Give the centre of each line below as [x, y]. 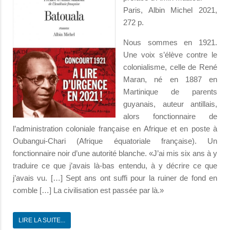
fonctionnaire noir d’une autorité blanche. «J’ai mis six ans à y [115, 154]
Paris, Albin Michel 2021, [170, 10]
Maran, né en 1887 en [170, 80]
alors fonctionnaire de [170, 117]
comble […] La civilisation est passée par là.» [88, 190]
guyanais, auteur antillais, [170, 104]
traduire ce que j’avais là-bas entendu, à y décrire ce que [115, 166]
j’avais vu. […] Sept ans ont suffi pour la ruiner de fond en [115, 178]
